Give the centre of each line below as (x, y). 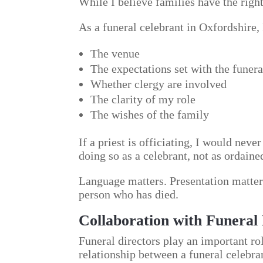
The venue (115, 54)
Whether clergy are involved (159, 84)
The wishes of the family (150, 115)
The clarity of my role (143, 100)
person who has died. (129, 195)
